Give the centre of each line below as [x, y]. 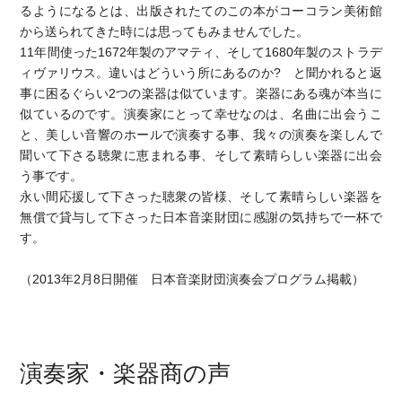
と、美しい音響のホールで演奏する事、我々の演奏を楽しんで [201, 135]
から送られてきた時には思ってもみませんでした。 [165, 32]
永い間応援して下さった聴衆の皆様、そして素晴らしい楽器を [201, 197]
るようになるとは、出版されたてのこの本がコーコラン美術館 [201, 11]
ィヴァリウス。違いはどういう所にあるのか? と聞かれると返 [201, 73]
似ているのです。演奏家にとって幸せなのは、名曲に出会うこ [201, 114]
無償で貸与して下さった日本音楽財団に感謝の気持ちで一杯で [201, 218]
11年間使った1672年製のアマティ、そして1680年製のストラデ [201, 52]
